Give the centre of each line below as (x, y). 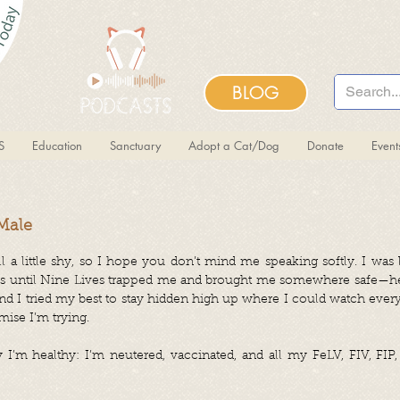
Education (57, 146)
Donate (325, 146)
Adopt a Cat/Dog (234, 146)
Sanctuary (135, 146)
